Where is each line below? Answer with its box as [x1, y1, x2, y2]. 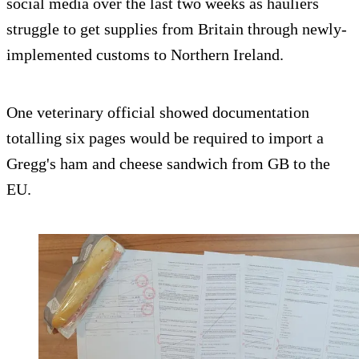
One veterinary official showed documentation [6, 103, 309, 121]
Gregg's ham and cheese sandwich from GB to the [6, 154, 330, 172]
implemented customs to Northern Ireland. [6, 45, 284, 63]
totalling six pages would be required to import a [6, 128, 324, 147]
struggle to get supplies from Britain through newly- [6, 19, 347, 38]
